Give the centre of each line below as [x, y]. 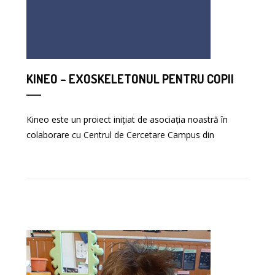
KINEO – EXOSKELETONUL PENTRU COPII [130, 78]
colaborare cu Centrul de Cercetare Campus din [121, 134]
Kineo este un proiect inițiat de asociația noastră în [127, 119]
